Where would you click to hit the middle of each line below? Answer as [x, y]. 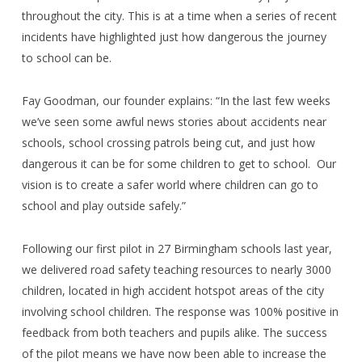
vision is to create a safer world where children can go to [170, 184]
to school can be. [66, 57]
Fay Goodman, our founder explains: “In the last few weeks [176, 100]
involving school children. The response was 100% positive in [180, 311]
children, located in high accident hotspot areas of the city [173, 290]
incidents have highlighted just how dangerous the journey [174, 36]
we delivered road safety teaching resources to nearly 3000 [176, 269]
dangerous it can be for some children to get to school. [166, 163]
